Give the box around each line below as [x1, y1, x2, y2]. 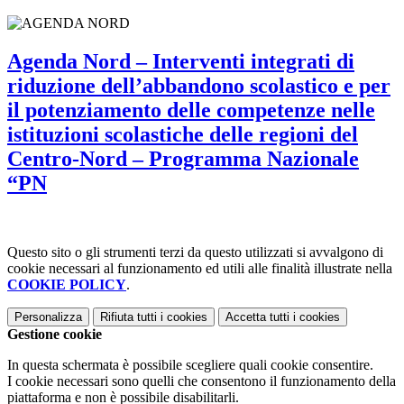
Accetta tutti [225, 309, 289, 324]
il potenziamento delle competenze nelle [7, 97, 375, 122]
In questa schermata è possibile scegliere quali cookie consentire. [7, 356, 373, 372]
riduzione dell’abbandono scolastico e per [7, 73, 390, 97]
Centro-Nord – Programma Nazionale [7, 146, 359, 170]
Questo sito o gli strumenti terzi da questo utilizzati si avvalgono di [7, 243, 383, 260]
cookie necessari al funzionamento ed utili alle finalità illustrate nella [7, 260, 392, 276]
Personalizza [14, 309, 82, 324]
